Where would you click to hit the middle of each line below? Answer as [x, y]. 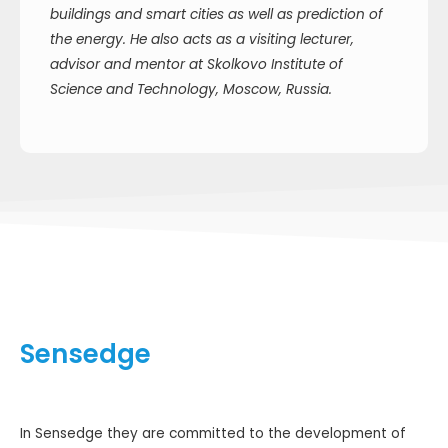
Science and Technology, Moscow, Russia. [191, 89]
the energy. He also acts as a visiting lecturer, [202, 39]
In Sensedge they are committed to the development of [213, 434]
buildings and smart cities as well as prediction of [216, 14]
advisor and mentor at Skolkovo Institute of [196, 64]
